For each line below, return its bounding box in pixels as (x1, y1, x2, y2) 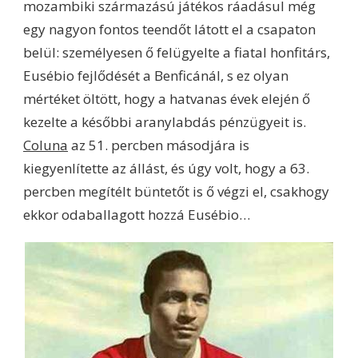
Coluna (23, 135, 68, 154)
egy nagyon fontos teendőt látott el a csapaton (23, 19, 316, 38)
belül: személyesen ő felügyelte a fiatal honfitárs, (23, 42, 330, 62)
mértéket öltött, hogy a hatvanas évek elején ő (23, 89, 310, 108)
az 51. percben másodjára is (68, 135, 249, 154)
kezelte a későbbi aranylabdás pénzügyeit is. (23, 112, 306, 131)
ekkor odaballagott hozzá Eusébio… (23, 205, 250, 224)
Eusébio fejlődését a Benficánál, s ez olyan (23, 66, 288, 85)
